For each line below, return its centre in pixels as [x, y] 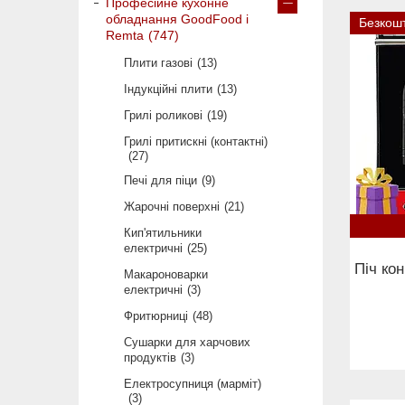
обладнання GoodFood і [177, 19]
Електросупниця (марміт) [193, 384]
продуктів [150, 358]
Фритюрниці [156, 316]
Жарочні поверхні [172, 207]
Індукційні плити [168, 89]
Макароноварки [166, 275]
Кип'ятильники [163, 233]
